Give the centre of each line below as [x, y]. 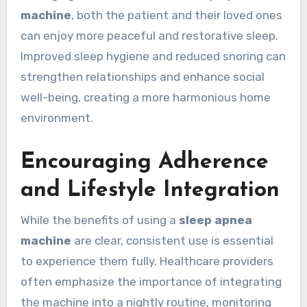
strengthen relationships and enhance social [142, 77]
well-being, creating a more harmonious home [145, 98]
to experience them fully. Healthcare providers [147, 261]
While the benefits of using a [99, 220]
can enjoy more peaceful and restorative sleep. [149, 36]
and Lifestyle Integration [150, 191]
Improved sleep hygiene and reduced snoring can [153, 57]
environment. [57, 118]
